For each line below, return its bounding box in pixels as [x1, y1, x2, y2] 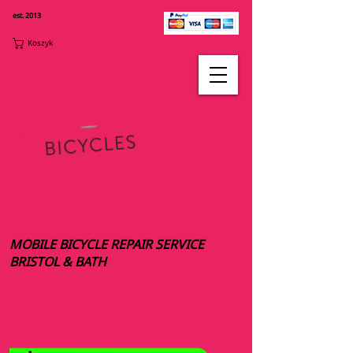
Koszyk [27, 38, 54, 49]
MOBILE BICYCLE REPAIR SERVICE [9, 236, 204, 253]
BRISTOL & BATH [9, 253, 113, 270]
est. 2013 [13, 10, 41, 20]
